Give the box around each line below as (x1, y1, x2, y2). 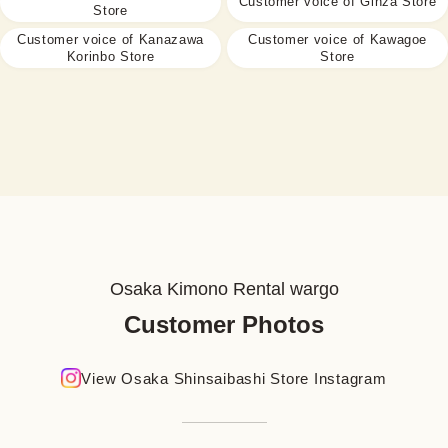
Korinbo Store (66, 48, 155, 64)
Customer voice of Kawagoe (247, 31, 428, 47)
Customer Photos (124, 310, 324, 338)
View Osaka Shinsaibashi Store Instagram (81, 369, 387, 387)
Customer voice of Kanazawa (17, 31, 204, 47)
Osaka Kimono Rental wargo (109, 278, 339, 299)
